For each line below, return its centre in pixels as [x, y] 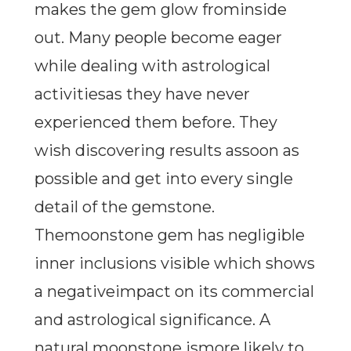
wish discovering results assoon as [166, 151]
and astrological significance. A [152, 320]
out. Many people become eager [158, 38]
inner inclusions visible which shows [174, 264]
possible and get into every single [163, 179]
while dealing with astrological [152, 66]
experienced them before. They [156, 123]
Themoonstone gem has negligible [169, 235]
